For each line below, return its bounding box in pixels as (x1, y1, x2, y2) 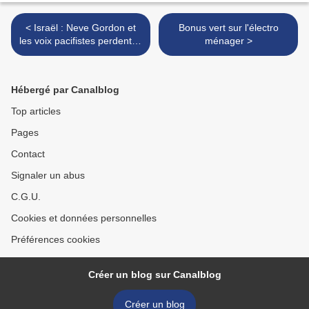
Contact (11, 148, 45, 160)
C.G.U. (11, 191, 41, 203)
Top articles (11, 106, 61, 117)
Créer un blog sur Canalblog (88, 269, 221, 281)
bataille (65, 48, 97, 60)
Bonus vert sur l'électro (178, 22, 279, 34)
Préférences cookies (11, 234, 100, 246)
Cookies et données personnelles (11, 212, 157, 224)
